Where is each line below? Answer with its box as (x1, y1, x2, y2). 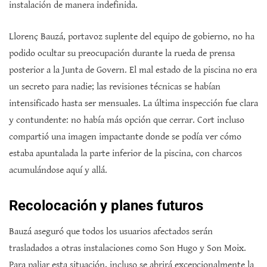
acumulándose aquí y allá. (9, 164, 107, 176)
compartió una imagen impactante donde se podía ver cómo (9, 131, 241, 142)
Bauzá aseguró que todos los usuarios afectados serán (9, 225, 213, 237)
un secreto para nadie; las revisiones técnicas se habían (9, 80, 221, 92)
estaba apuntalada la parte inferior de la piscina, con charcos (9, 147, 242, 159)
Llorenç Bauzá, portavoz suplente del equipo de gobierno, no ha (9, 30, 254, 42)
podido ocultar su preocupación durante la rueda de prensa (9, 47, 235, 59)
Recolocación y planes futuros (9, 197, 203, 214)
